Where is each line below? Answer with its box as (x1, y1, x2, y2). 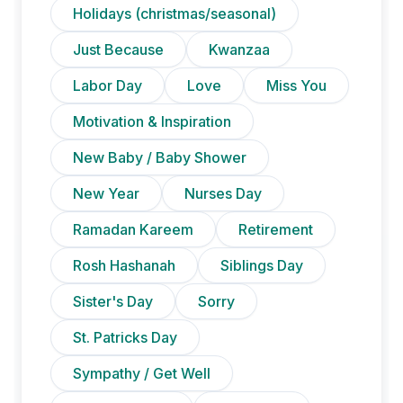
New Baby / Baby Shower (73, 148, 246, 166)
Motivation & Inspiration (73, 112, 231, 130)
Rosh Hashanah (73, 255, 175, 274)
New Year (73, 184, 139, 202)
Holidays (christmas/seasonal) (73, 4, 276, 22)
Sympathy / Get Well (73, 363, 210, 382)
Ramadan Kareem (73, 219, 193, 238)
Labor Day (73, 76, 142, 94)
